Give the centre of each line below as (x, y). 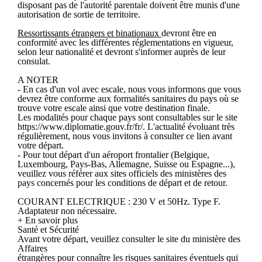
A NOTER (38, 80)
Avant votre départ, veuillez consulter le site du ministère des (129, 239)
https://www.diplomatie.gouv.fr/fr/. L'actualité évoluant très (126, 126)
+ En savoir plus (48, 220)
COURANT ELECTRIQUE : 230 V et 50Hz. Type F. (119, 201)
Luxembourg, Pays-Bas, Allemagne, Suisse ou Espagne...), (126, 164)
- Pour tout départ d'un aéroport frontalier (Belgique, (113, 154)
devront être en (189, 33)
